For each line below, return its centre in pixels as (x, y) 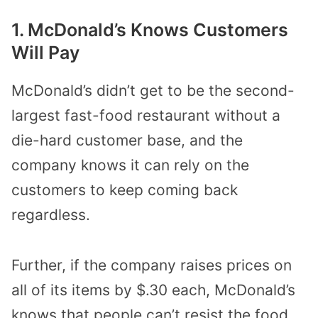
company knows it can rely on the (130, 165)
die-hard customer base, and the (127, 141)
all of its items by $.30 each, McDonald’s (153, 290)
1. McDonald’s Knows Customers (150, 30)
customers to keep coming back (125, 190)
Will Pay (45, 53)
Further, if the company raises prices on (152, 265)
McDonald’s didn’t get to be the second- (153, 91)
